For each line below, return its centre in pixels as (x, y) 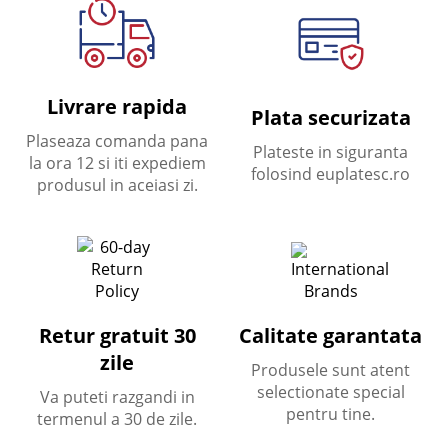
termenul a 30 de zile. (117, 419)
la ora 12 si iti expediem (117, 163)
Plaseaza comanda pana (117, 141)
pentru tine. (331, 413)
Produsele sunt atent (331, 369)
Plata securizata (330, 117)
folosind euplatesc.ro (331, 174)
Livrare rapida (117, 106)
